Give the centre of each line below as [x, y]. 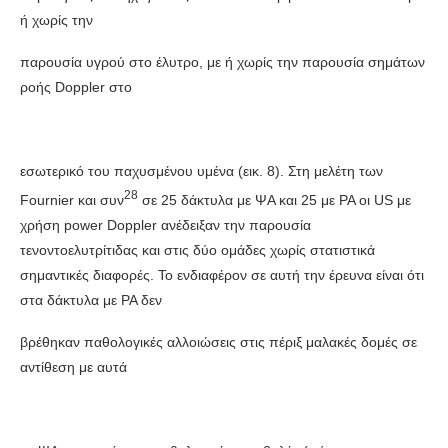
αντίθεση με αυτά [73, 367]
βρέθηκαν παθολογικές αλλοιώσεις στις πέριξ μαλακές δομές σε [218, 342]
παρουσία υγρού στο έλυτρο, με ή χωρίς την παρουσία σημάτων [222, 62]
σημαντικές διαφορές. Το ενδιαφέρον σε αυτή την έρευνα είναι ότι [222, 275]
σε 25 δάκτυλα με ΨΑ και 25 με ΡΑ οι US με [274, 200]
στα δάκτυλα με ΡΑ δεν [91, 300]
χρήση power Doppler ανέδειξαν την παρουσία [165, 225]
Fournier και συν [72, 200]
